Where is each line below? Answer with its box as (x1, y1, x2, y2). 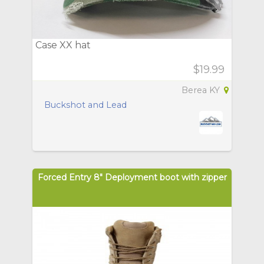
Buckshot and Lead (44, 99, 127, 110)
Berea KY (181, 84, 222, 95)
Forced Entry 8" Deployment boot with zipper (37, 171, 227, 183)
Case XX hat (35, 39, 91, 51)
